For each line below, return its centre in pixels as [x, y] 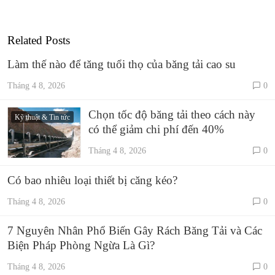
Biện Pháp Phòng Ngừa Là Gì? [81, 245]
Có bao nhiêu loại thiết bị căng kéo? [92, 180]
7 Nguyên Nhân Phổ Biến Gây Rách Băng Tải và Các [135, 230]
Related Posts [39, 41]
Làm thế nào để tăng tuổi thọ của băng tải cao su [122, 64]
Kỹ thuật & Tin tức [42, 117]
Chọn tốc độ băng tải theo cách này [172, 115]
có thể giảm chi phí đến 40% [156, 130]
